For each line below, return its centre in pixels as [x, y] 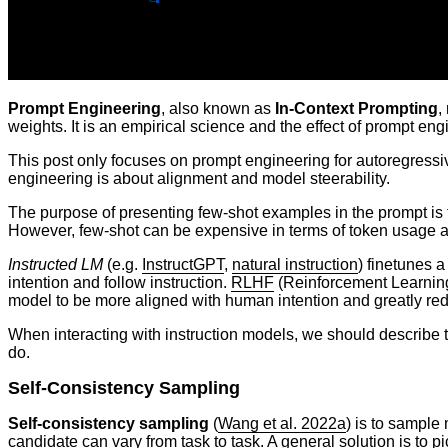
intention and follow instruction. [119, 282]
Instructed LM [55, 264]
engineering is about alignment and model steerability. [199, 178]
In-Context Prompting [356, 108]
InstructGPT [183, 264]
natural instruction [295, 264]
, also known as [218, 108]
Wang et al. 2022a [282, 423]
